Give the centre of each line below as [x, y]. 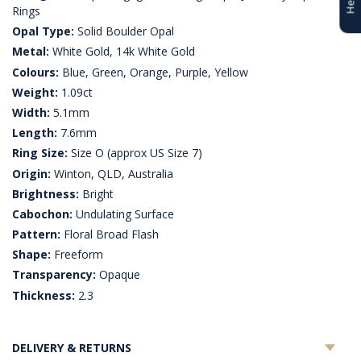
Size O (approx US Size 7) [135, 153]
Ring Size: [40, 153]
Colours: [35, 72]
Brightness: [46, 193]
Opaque [118, 275]
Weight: [35, 92]
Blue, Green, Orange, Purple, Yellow [154, 72]
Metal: [31, 52]
